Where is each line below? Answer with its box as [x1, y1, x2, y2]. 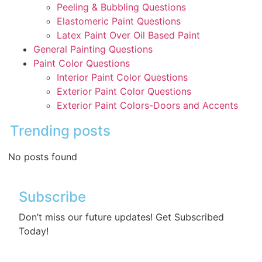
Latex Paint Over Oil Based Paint [57, 29, 200, 41]
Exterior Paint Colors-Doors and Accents [57, 99, 238, 111]
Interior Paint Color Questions [57, 71, 188, 83]
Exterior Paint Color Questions [57, 85, 191, 97]
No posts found [8, 150, 77, 163]
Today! [19, 225, 49, 237]
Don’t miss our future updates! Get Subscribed [19, 211, 224, 223]
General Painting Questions [33, 43, 153, 55]
